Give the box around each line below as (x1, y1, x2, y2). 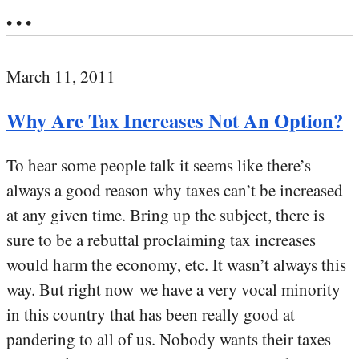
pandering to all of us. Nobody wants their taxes (6, 327, 331, 350)
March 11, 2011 (6, 64, 115, 87)
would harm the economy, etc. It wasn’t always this (6, 252, 346, 276)
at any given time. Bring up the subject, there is (6, 203, 325, 226)
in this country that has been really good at (6, 302, 295, 325)
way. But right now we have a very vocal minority (6, 277, 341, 301)
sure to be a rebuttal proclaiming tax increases (6, 228, 316, 251)
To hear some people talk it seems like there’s (6, 153, 311, 176)
